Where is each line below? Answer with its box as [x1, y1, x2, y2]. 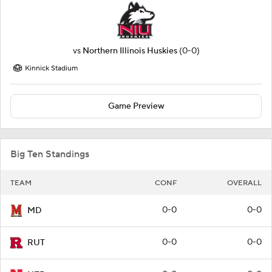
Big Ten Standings [10, 148, 89, 161]
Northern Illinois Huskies [82, 46, 177, 57]
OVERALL [227, 178, 262, 188]
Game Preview [107, 101, 165, 112]
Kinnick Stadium [25, 64, 78, 73]
